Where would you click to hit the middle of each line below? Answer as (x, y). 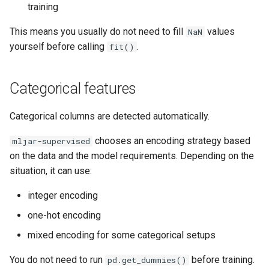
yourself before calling (58, 47)
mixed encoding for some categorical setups (122, 235)
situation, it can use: (51, 171)
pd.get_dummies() (147, 260)
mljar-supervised (51, 141)
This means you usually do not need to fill (98, 32)
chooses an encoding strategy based (171, 141)
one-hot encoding (64, 215)
